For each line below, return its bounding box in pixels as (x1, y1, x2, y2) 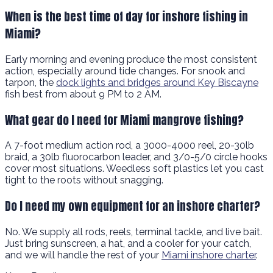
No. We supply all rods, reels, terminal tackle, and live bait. (5, 225, 262, 238)
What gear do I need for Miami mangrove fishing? (5, 111, 244, 129)
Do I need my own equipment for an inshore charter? (5, 197, 260, 215)
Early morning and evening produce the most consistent (5, 53, 257, 65)
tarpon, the (5, 76, 56, 88)
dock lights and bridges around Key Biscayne (56, 76, 258, 88)
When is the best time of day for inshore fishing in (5, 8, 248, 26)
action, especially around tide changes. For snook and (5, 65, 245, 77)
